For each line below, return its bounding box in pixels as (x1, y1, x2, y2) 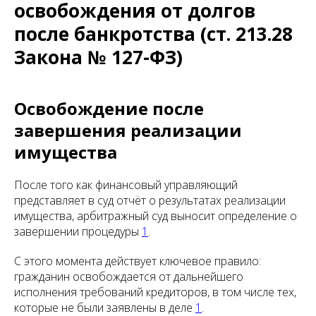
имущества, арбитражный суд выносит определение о (14, 208, 297, 224)
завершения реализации (14, 119, 242, 142)
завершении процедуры (14, 224, 142, 240)
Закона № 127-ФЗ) (14, 44, 183, 71)
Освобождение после (14, 97, 204, 121)
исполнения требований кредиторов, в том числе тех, (14, 284, 296, 300)
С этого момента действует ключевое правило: (14, 253, 261, 269)
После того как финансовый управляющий (14, 177, 238, 193)
